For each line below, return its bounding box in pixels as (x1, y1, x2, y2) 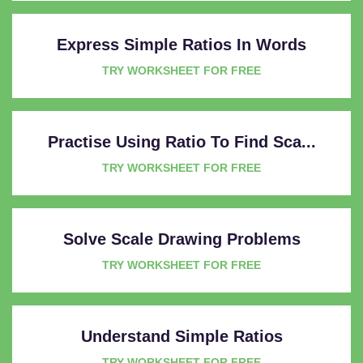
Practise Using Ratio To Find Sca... (47, 132, 316, 151)
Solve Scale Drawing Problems (62, 229, 301, 248)
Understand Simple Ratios (80, 327, 283, 345)
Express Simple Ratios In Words (57, 35, 306, 53)
